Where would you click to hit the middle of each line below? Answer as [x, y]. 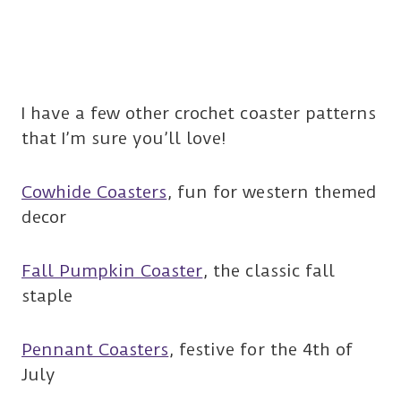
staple [47, 296]
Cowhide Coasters [94, 192]
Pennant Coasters [95, 350]
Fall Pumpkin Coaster [112, 271]
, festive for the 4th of [260, 350]
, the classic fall [269, 271]
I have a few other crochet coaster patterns [199, 114]
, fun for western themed [272, 192]
